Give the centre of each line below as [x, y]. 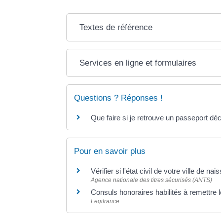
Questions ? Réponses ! [119, 98]
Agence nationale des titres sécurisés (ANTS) [152, 180]
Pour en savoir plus [110, 151]
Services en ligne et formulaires [138, 63]
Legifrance [105, 202]
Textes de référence [116, 28]
